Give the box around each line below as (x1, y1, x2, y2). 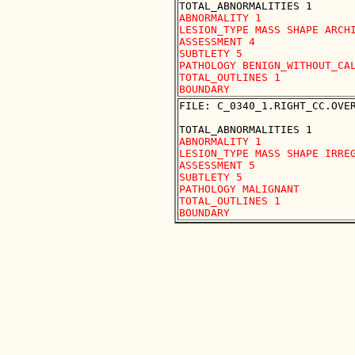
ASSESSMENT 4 (179, 36, 255, 48)
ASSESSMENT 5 (179, 159, 255, 172)
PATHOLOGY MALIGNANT (179, 183, 300, 196)
